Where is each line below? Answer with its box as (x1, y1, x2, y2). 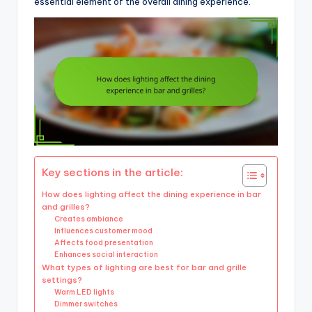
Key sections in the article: (42, 165, 183, 179)
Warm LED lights (54, 287, 115, 297)
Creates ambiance (54, 214, 124, 224)
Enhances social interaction (54, 249, 159, 259)
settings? (42, 274, 82, 285)
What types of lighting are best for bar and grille (42, 261, 247, 272)
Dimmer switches (54, 299, 118, 309)
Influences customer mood (54, 226, 153, 235)
